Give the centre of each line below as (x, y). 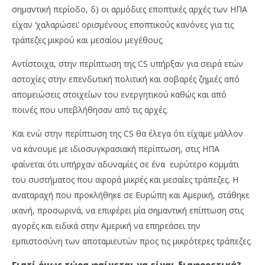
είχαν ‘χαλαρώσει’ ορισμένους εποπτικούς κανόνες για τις (123, 25)
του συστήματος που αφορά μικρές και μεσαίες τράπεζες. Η (125, 180)
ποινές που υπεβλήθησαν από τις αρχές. (90, 110)
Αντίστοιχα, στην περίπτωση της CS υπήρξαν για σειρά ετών (127, 64)
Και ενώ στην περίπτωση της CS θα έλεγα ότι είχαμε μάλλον (127, 134)
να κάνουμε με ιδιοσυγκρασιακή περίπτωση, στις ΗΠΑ (116, 149)
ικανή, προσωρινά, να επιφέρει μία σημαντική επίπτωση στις (128, 211)
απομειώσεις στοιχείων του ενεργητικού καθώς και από (119, 95)
